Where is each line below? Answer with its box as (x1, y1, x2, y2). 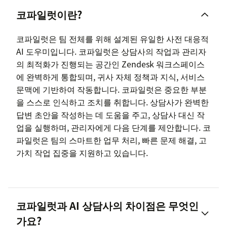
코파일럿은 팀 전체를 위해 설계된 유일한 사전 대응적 (16, 32, 209, 45)
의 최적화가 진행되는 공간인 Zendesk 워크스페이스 (16, 58, 205, 70)
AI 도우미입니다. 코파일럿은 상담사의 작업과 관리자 (16, 45, 206, 58)
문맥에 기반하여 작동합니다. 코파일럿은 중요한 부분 (16, 83, 207, 96)
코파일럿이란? (16, 7, 82, 22)
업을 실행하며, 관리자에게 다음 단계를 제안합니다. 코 (16, 121, 211, 134)
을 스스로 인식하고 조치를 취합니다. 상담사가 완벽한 (16, 96, 209, 108)
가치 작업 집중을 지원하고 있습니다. (16, 146, 148, 159)
